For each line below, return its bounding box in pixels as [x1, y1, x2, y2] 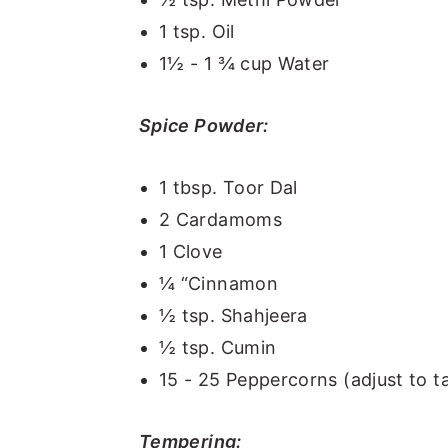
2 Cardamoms [159, 208, 282, 230]
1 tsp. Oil [159, 20, 235, 42]
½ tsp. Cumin [159, 336, 277, 358]
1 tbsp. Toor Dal [159, 176, 298, 198]
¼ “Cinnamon [159, 272, 278, 294]
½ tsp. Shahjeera [159, 304, 308, 326]
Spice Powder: [139, 114, 269, 136]
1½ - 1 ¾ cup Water [159, 52, 330, 74]
